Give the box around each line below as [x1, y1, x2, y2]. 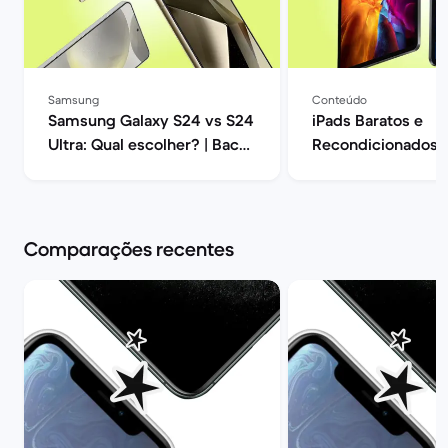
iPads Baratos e [312, 110, 423, 130]
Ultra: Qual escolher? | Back [48, 134, 248, 154]
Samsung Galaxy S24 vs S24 [48, 110, 254, 130]
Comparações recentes [24, 237, 234, 262]
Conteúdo [312, 92, 367, 107]
